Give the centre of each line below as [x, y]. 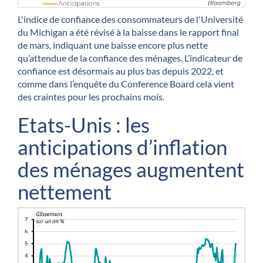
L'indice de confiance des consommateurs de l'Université [130, 19]
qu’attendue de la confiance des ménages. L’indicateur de [130, 58]
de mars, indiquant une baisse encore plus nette [113, 45]
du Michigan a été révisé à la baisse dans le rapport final [128, 32]
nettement [65, 191]
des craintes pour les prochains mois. [91, 96]
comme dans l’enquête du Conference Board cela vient [126, 83]
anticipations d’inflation [122, 146]
